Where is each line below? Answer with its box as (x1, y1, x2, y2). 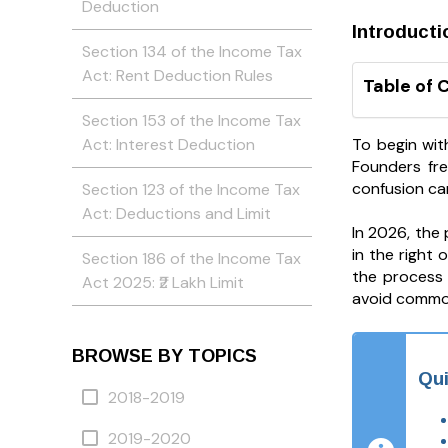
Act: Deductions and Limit (82, 202, 271, 224)
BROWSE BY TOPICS (72, 345, 257, 366)
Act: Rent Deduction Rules (82, 64, 273, 86)
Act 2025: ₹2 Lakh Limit (82, 271, 244, 293)
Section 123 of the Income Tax (82, 178, 300, 200)
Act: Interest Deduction (82, 133, 255, 155)
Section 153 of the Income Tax (82, 109, 301, 131)
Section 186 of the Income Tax (82, 247, 301, 269)
